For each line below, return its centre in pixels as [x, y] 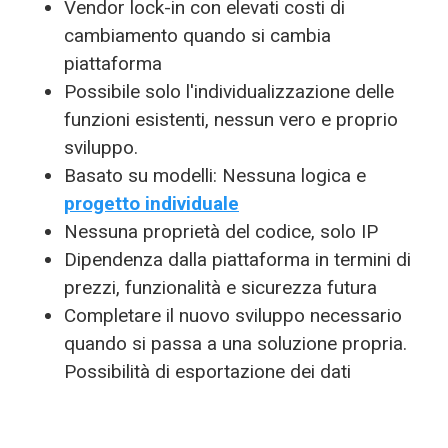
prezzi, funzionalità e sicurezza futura [220, 287]
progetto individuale [151, 203]
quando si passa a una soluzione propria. [235, 343]
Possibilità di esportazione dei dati [207, 371]
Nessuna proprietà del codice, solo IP [221, 231]
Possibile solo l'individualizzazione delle [229, 91]
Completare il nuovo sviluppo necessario [233, 315]
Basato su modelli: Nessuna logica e [215, 175]
